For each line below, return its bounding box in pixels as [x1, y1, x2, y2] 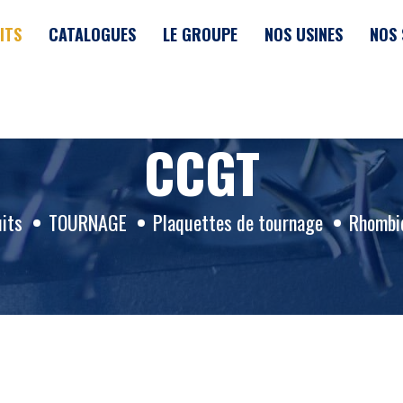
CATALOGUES [49, 22, 137, 46]
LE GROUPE [163, 22, 238, 46]
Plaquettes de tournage [152, 208, 323, 237]
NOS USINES [264, 22, 344, 46]
